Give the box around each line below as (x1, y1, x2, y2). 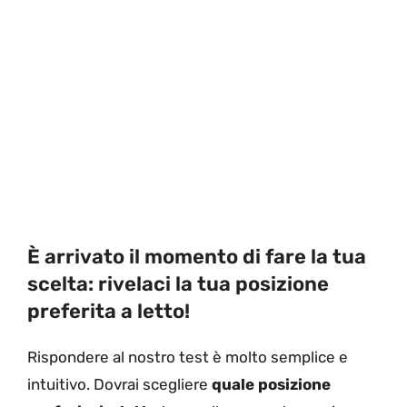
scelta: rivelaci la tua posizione (27, 272, 329, 297)
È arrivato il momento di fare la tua (27, 244, 366, 270)
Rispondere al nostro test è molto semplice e (27, 348, 348, 367)
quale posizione (208, 375, 331, 394)
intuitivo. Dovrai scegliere (27, 375, 208, 394)
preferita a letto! (27, 299, 190, 324)
